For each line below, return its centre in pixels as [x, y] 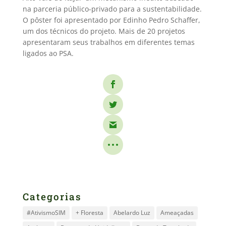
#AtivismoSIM [46, 213]
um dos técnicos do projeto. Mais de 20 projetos [104, 31]
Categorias [52, 196]
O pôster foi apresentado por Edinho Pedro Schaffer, [111, 20]
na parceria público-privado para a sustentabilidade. [112, 9]
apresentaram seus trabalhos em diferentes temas [108, 42]
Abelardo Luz [132, 213]
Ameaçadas [177, 213]
